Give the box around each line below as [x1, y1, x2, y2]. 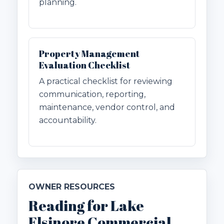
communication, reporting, [39, 89, 145, 99]
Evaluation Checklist [39, 59, 130, 71]
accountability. [39, 115, 96, 125]
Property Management [39, 47, 139, 60]
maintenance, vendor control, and [39, 102, 175, 112]
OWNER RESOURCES [28, 182, 115, 192]
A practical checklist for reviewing [39, 76, 172, 86]
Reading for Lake [28, 196, 144, 215]
